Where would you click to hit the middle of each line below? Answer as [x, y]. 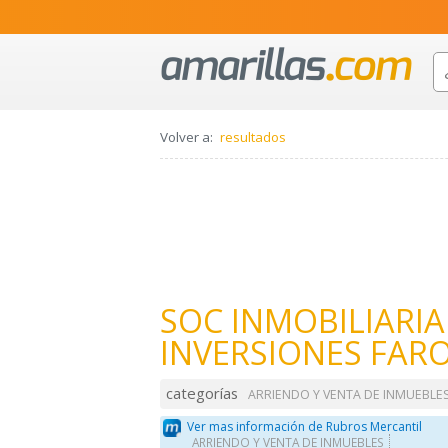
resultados [253, 137]
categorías [202, 393]
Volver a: [186, 137]
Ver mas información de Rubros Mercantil [305, 426]
